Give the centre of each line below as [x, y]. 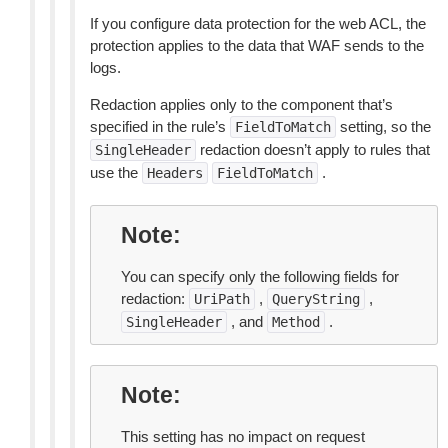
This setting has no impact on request [243, 436]
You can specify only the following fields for [260, 276]
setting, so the [383, 126]
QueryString [316, 299]
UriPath [222, 299]
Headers [175, 173]
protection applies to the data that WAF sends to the [257, 45]
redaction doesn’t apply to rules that [313, 149]
